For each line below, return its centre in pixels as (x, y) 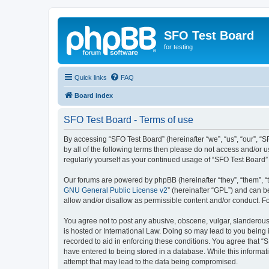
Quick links (91, 77)
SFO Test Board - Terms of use (128, 119)
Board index (94, 95)
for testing (178, 47)
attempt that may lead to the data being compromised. (151, 261)
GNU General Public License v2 (116, 190)
